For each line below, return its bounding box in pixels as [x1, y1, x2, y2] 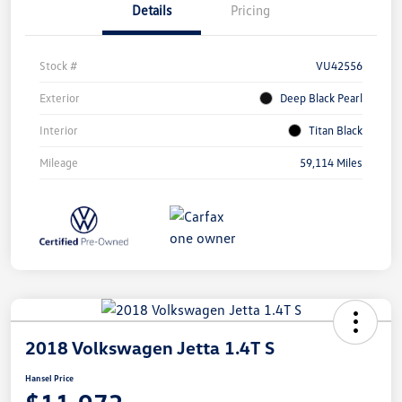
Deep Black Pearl [280, 91, 363, 106]
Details [132, 2, 171, 19]
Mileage [39, 155, 78, 170]
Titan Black [309, 123, 363, 138]
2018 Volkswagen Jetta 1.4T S [25, 336, 275, 359]
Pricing [231, 2, 270, 19]
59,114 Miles [300, 155, 363, 170]
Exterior [39, 91, 80, 106]
